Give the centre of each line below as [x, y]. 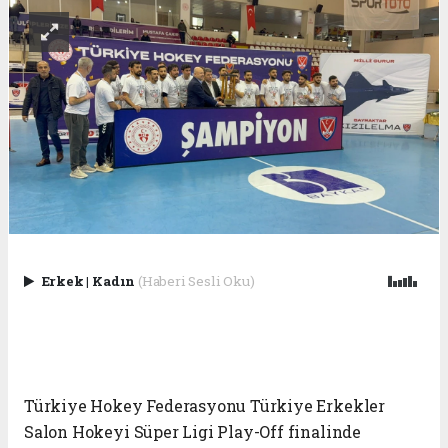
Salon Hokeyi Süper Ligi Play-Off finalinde [192, 432]
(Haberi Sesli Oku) [196, 280]
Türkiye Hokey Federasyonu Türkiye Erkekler [204, 406]
